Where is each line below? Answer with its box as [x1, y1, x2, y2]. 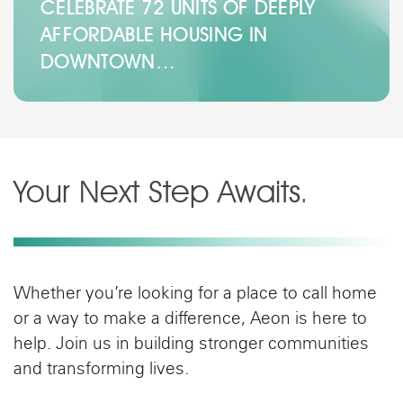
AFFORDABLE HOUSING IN [40, 22, 268, 46]
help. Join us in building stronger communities [13, 336, 369, 354]
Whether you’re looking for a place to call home [13, 285, 377, 303]
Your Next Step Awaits [13, 172, 300, 210]
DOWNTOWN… [40, 49, 176, 73]
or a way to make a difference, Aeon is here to [13, 310, 367, 328]
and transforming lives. [13, 361, 189, 379]
